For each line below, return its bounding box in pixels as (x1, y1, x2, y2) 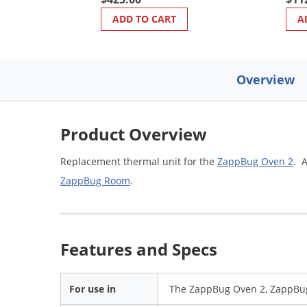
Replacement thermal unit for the (60, 154, 217, 168)
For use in (69, 282, 116, 295)
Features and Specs (60, 237, 217, 260)
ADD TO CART (112, 12, 176, 25)
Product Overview (60, 122, 207, 145)
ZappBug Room (60, 173, 130, 187)
